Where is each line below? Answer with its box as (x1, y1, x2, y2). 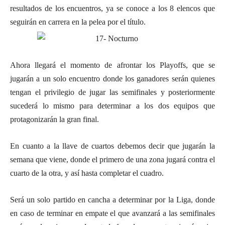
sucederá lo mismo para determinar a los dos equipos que (10, 101, 215, 110)
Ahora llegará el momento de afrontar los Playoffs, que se (10, 60, 215, 69)
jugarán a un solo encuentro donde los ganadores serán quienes (10, 74, 215, 83)
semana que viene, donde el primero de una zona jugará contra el (10, 155, 215, 164)
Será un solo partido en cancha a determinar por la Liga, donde (10, 195, 215, 204)
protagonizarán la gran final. (10, 115, 99, 124)
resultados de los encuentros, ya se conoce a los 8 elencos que (10, 4, 215, 13)
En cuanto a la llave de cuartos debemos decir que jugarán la (10, 141, 215, 150)
